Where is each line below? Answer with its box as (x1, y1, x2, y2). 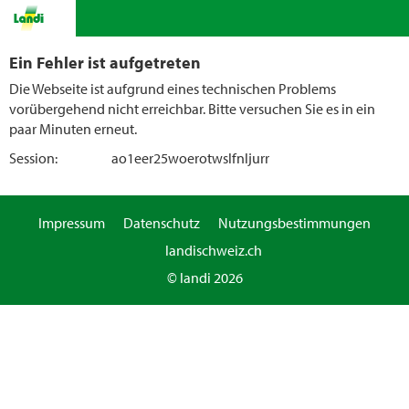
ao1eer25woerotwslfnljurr (111, 149, 269, 167)
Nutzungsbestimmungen (218, 214, 371, 232)
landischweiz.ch (165, 241, 262, 259)
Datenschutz (123, 214, 200, 232)
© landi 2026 (166, 268, 243, 287)
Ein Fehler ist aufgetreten (9, 51, 201, 73)
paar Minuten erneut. (9, 120, 137, 138)
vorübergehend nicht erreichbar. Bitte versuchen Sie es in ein (9, 100, 375, 118)
